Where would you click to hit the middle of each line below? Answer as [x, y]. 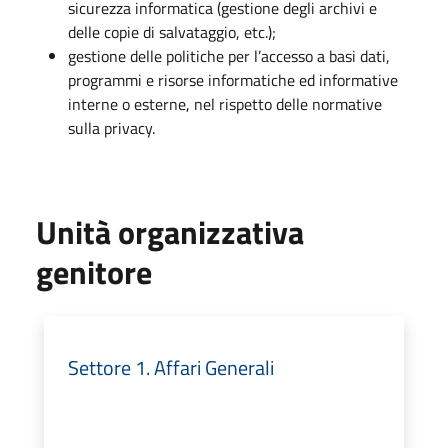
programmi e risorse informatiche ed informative [233, 79]
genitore [94, 271]
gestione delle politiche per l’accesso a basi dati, [229, 55]
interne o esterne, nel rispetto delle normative [225, 103]
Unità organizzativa [170, 231]
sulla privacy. [111, 127]
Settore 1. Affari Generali [171, 367]
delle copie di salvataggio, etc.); [172, 31]
